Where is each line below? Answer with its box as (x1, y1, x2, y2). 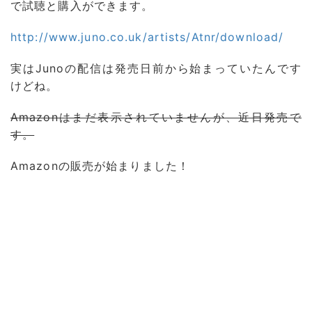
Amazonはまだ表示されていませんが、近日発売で (10, 110, 302, 124)
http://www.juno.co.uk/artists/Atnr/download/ (10, 30, 284, 44)
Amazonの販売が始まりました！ (10, 159, 190, 173)
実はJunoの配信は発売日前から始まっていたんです (10, 61, 302, 75)
